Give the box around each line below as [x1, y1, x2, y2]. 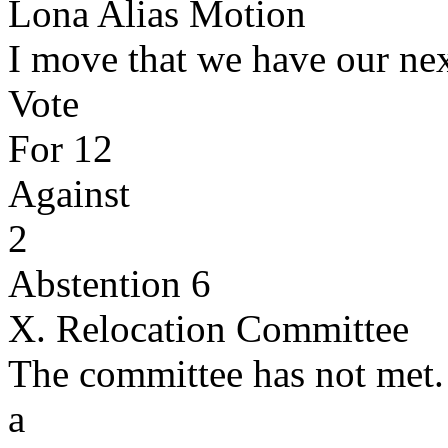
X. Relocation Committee [8, 307, 409, 350]
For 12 [8, 127, 113, 170]
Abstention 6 [8, 262, 211, 305]
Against [8, 172, 130, 215]
